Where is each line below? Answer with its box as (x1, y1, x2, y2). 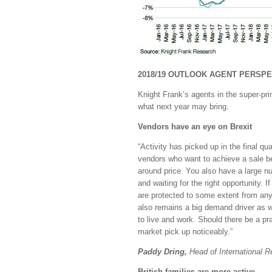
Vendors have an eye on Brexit (138, 122, 252, 131)
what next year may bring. (138, 102, 229, 111)
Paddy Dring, (138, 247, 189, 256)
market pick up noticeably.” (138, 227, 233, 236)
